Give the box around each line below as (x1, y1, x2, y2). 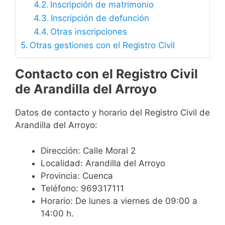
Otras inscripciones (50, 27, 127, 37)
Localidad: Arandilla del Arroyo (41, 158, 165, 168)
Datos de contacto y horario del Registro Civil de (15, 107, 210, 118)
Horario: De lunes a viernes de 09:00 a (41, 195, 197, 206)
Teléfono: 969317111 (41, 183, 124, 193)
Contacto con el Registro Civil (15, 66, 198, 82)
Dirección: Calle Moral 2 (41, 145, 136, 156)
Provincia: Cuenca (41, 170, 113, 181)
